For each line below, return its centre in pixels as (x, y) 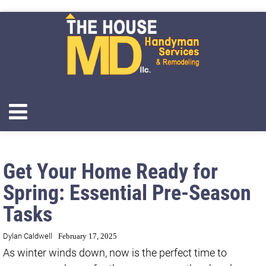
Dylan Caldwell (28, 236)
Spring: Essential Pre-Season (127, 193)
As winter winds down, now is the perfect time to (115, 253)
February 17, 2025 (88, 236)
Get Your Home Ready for (110, 172)
